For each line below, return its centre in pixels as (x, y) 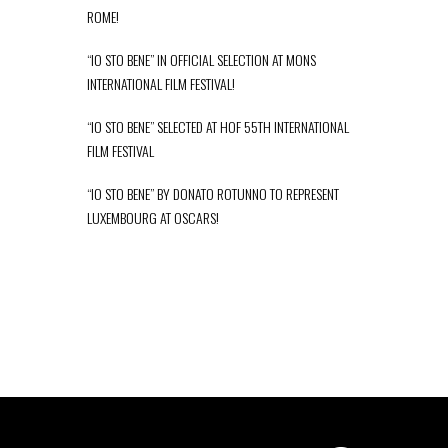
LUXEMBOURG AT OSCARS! (153, 217)
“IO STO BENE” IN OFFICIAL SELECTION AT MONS (201, 59)
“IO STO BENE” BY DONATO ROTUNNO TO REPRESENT (213, 193)
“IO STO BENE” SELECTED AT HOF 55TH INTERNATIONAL (218, 126)
